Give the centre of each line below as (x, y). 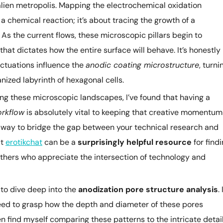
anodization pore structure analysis (148, 189)
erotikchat (24, 142)
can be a (60, 142)
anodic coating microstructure (142, 65)
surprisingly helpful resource (135, 142)
